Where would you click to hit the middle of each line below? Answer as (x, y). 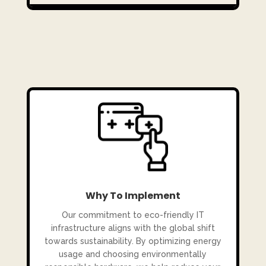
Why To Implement (133, 196)
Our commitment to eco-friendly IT (133, 215)
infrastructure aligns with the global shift (133, 228)
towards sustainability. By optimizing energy (133, 241)
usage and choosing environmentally (133, 254)
